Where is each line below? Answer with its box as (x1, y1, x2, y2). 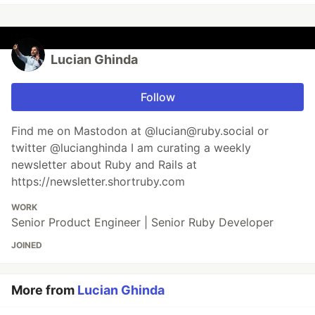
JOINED (11, 240, 42, 251)
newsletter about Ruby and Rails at (11, 157, 197, 172)
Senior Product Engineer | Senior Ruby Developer (11, 215, 274, 230)
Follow (140, 90, 175, 105)
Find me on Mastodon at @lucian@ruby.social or (11, 124, 269, 139)
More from (11, 283, 77, 298)
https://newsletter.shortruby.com (11, 174, 185, 189)
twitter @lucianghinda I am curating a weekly (11, 141, 251, 155)
